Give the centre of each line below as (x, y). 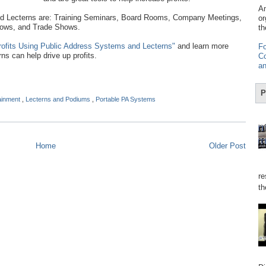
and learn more (202, 46)
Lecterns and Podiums (59, 99)
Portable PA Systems (126, 99)
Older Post (227, 146)
